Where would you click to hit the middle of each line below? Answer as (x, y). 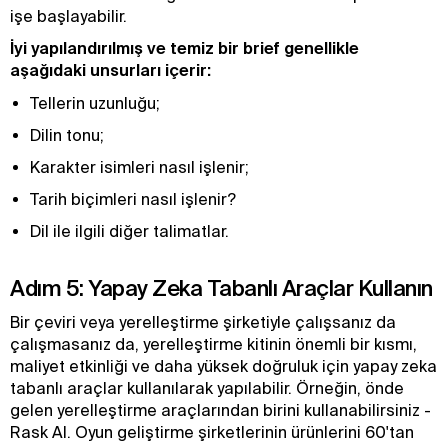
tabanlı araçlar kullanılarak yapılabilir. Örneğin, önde (207, 388)
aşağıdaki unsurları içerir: (110, 70)
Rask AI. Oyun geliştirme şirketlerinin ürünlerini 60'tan (212, 432)
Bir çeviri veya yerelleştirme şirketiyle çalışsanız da (203, 322)
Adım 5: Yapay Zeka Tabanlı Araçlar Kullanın (221, 287)
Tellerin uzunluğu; (95, 103)
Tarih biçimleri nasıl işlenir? (133, 199)
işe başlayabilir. (70, 16)
